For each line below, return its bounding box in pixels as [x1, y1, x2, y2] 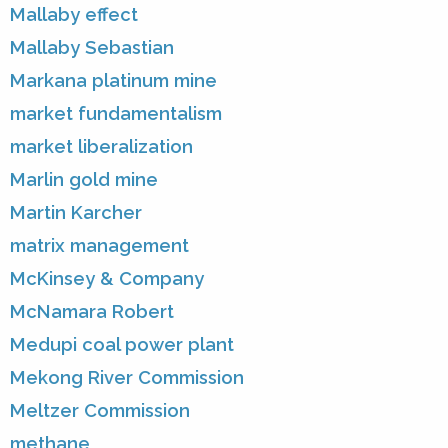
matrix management [10, 235, 189, 257]
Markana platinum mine [10, 70, 217, 92]
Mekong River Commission [10, 367, 244, 389]
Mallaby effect [10, 4, 138, 26]
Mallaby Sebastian [10, 37, 174, 59]
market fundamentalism [10, 103, 222, 125]
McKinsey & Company [10, 268, 204, 290]
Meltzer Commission [10, 400, 190, 422]
